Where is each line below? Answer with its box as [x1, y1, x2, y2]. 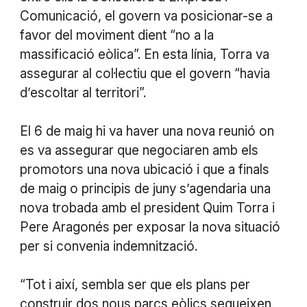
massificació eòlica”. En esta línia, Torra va [19, 47, 269, 63]
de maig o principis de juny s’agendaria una [19, 181, 271, 197]
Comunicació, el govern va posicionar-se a [19, 8, 273, 25]
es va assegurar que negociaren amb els [19, 143, 258, 159]
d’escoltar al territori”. [19, 85, 146, 101]
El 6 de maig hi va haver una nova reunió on [19, 123, 274, 140]
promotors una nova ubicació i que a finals [19, 162, 269, 178]
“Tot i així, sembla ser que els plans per [19, 277, 250, 293]
